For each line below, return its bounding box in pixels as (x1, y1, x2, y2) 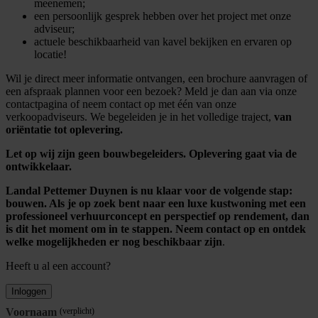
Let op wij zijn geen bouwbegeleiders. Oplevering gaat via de (6, 148, 297, 160)
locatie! (34, 48, 67, 61)
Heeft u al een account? (6, 260, 111, 273)
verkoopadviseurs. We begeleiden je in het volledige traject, (6, 111, 274, 124)
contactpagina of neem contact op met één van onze (6, 98, 236, 111)
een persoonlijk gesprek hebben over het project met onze (34, 10, 291, 23)
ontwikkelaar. (6, 160, 72, 173)
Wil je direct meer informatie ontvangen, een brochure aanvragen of (6, 72, 307, 85)
